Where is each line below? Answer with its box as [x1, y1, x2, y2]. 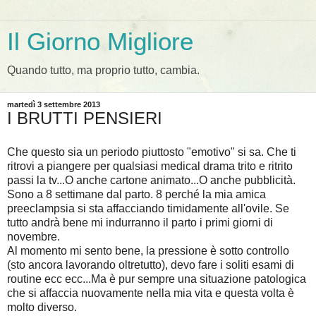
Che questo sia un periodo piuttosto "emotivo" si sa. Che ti [7, 145, 296, 158]
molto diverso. [7, 300, 77, 313]
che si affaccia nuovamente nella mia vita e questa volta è [7, 286, 294, 299]
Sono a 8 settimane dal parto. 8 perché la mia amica [7, 188, 266, 200]
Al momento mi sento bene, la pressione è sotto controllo [7, 244, 289, 257]
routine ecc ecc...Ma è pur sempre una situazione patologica [7, 272, 306, 285]
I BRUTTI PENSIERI [7, 109, 162, 128]
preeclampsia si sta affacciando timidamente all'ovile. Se [7, 202, 289, 214]
